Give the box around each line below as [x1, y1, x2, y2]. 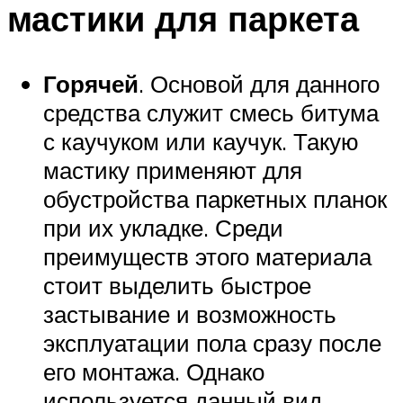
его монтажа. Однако [43, 357, 264, 387]
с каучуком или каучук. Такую [43, 127, 359, 157]
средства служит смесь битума [43, 98, 379, 128]
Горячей [43, 69, 139, 99]
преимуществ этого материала [43, 242, 372, 272]
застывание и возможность [43, 300, 336, 329]
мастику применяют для [43, 156, 302, 185]
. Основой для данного [139, 69, 380, 99]
